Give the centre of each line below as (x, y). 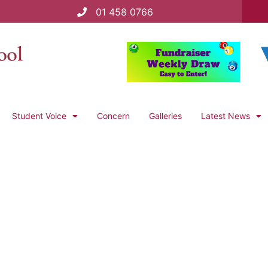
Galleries (165, 116)
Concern (113, 116)
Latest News (226, 116)
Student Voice (39, 116)
